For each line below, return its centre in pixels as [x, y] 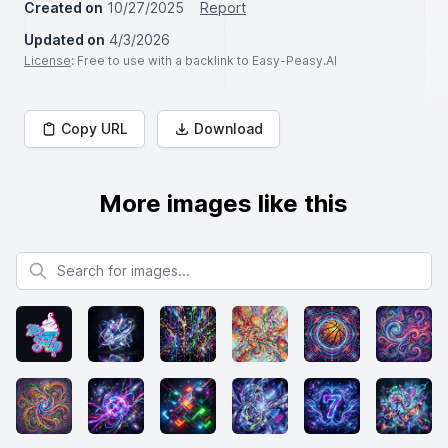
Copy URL [94, 128]
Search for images [75, 260]
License [47, 60]
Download [228, 128]
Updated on [64, 39]
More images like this [224, 203]
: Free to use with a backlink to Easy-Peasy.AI [204, 60]
